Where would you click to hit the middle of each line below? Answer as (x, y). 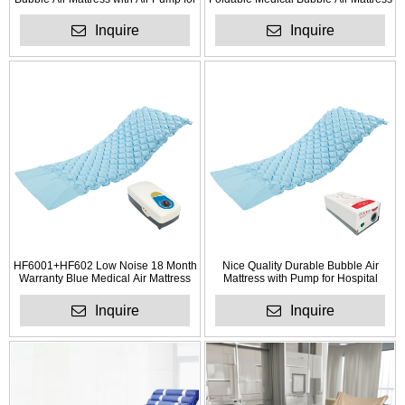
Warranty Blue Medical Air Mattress (105, 279)
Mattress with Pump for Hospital (300, 279)
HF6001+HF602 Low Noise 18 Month (105, 266)
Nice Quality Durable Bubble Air (300, 266)
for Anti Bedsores (300, 11)
